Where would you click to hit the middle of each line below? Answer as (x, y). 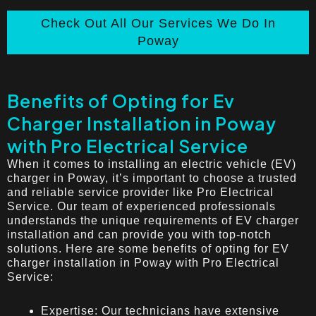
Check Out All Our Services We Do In (158, 23)
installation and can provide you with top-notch (139, 234)
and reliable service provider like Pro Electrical (140, 192)
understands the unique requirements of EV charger (153, 220)
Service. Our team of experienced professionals (141, 206)
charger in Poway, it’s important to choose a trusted (152, 178)
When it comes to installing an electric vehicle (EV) (152, 164)
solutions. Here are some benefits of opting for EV (148, 248)
